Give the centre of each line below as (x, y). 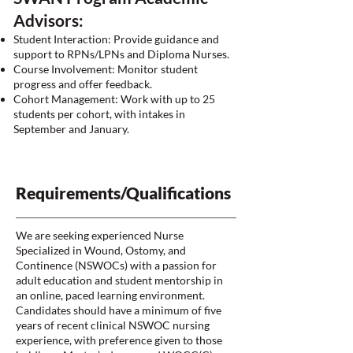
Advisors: (48, 20)
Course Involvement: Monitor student (106, 69)
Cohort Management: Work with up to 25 (114, 99)
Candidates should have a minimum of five (119, 310)
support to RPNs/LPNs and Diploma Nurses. (121, 54)
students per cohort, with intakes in (99, 114)
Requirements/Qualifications (123, 193)
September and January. (71, 129)
